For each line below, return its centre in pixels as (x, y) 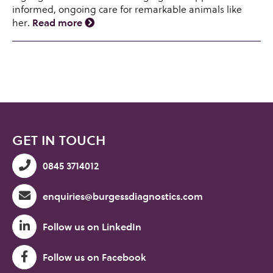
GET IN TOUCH (59, 140)
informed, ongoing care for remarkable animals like (127, 9)
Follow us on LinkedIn (92, 227)
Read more (58, 23)
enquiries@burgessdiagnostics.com (123, 196)
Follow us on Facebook (94, 257)
